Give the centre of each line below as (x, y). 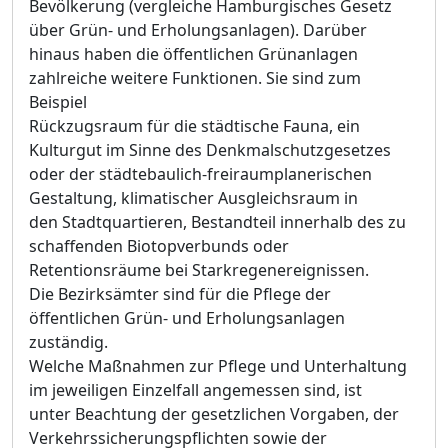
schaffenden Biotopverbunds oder (159, 246)
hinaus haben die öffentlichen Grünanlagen (193, 54)
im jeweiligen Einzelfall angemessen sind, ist (195, 390)
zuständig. (68, 342)
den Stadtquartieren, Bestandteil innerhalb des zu (217, 222)
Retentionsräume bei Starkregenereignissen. (199, 270)
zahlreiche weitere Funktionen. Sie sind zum (195, 78)
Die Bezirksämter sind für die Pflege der (180, 294)
